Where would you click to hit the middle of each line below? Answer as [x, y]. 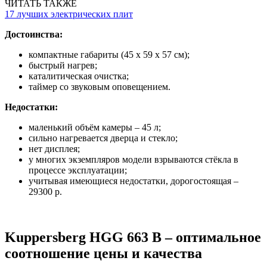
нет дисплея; [54, 148]
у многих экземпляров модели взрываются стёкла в [133, 159]
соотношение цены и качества [103, 253]
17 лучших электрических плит [69, 14]
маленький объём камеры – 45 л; [95, 127]
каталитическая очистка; [79, 76]
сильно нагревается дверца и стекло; [103, 138]
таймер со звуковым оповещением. [100, 86]
